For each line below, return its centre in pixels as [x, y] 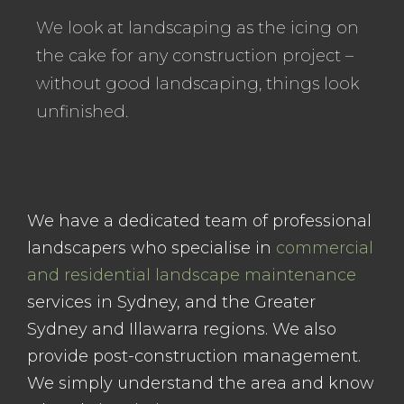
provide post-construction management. [194, 356]
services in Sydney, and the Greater [171, 302]
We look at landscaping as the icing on [197, 28]
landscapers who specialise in [151, 248]
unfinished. [82, 112]
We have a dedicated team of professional [199, 221]
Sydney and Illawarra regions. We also [182, 329]
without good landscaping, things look [197, 84]
